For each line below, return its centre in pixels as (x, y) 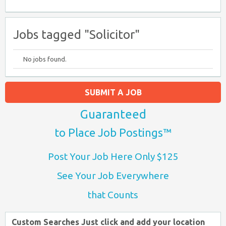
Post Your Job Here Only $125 (113, 156)
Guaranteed (113, 114)
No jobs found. (45, 59)
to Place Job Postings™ (113, 132)
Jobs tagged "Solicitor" (76, 34)
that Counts (113, 194)
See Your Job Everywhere (113, 175)
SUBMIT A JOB (113, 92)
